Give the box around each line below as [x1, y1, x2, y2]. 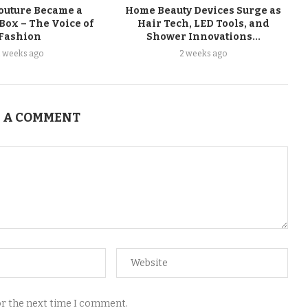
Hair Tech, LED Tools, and [137, 17, 269, 30]
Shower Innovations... [146, 30, 261, 43]
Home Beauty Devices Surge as [125, 4, 282, 16]
